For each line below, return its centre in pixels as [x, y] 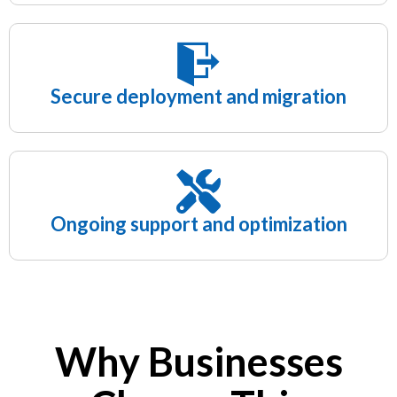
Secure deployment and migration [198, 97]
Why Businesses [198, 362]
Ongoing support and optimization [198, 224]
